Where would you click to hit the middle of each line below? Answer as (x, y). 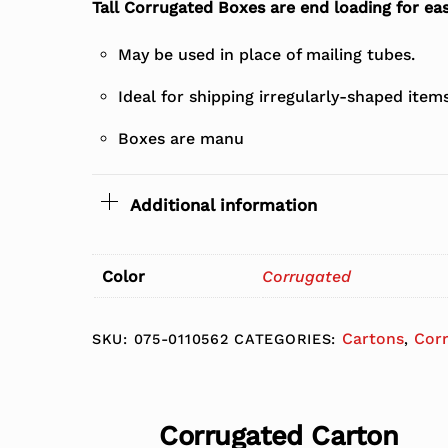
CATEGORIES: (288, 338)
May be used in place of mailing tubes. (266, 55)
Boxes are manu (180, 139)
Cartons (372, 338)
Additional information (223, 205)
